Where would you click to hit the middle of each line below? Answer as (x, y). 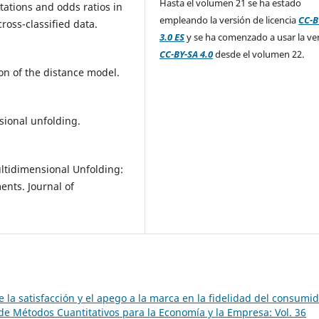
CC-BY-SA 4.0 (187, 54)
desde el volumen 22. (259, 54)
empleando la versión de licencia (229, 20)
